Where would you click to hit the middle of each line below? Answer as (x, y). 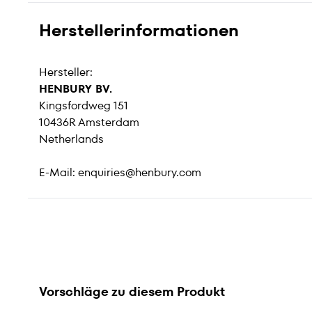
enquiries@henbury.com (140, 172)
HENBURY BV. (76, 89)
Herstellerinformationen (139, 30)
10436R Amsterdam (89, 122)
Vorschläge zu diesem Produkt (132, 291)
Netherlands (71, 139)
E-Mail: (58, 172)
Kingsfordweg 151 (84, 106)
